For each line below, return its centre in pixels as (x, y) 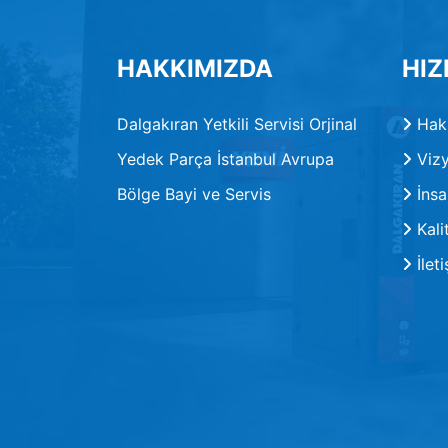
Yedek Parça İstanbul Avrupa (225, 159)
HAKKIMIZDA (195, 68)
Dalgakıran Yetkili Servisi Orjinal (237, 124)
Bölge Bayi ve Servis (194, 194)
